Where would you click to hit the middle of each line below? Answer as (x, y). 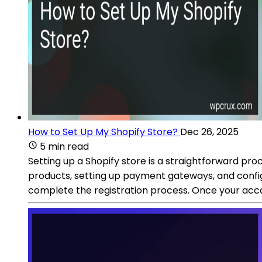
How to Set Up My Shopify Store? (103, 132)
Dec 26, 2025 (209, 132)
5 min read (64, 146)
